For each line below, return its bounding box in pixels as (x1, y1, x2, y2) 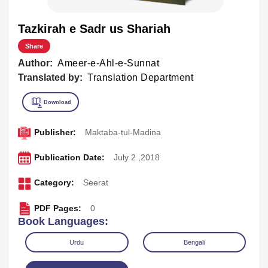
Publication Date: (33, 153, 105, 163)
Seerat (83, 178, 108, 188)
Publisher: (33, 127, 76, 137)
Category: (33, 178, 74, 188)
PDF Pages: (33, 203, 81, 213)
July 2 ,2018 (113, 153, 160, 163)
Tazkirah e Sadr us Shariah (18, 22, 170, 35)
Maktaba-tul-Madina (84, 127, 161, 137)
